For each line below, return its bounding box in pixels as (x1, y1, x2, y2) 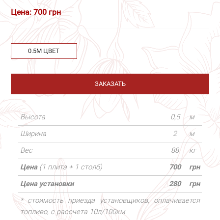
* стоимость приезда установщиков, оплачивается (20, 196, 200, 205)
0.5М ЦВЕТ (28, 47, 60, 55)
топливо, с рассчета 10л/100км (20, 207, 125, 217)
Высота (20, 112, 45, 122)
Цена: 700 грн (10, 7, 61, 17)
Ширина (20, 129, 46, 138)
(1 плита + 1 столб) (39, 163, 102, 172)
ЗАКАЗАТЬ (94, 80, 126, 88)
